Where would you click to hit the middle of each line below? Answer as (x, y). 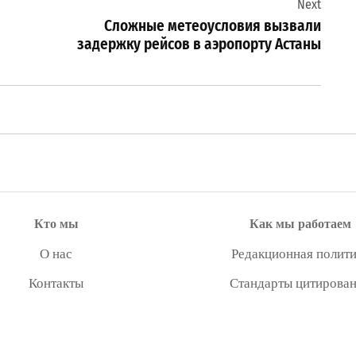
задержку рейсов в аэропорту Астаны (199, 44)
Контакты (56, 282)
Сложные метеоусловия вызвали (213, 25)
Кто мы (56, 223)
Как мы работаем (300, 223)
